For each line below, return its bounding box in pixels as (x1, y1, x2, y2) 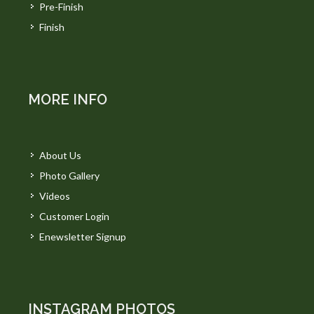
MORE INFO (28, 91, 107, 108)
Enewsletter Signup (39, 231, 126, 243)
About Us (39, 149, 81, 161)
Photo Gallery (39, 170, 100, 182)
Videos (39, 190, 70, 202)
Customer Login (39, 210, 109, 222)
